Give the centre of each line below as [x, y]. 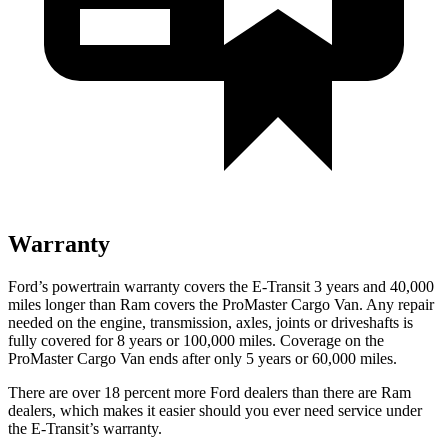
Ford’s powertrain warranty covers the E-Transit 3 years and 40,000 [221, 286]
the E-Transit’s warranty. [85, 428]
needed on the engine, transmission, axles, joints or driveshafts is [210, 322]
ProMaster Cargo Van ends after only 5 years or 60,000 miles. [202, 358]
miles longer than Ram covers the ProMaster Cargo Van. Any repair [221, 304]
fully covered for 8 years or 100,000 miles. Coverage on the [196, 340]
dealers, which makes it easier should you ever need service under [215, 410]
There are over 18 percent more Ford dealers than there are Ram [209, 392]
